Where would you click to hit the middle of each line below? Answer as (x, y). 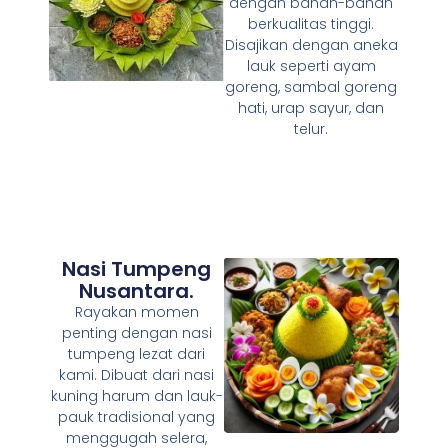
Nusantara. (137, 290)
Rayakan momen (136, 311)
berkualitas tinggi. (311, 23)
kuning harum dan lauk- (136, 395)
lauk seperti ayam (311, 65)
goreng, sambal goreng (311, 86)
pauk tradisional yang (137, 416)
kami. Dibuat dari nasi (137, 374)
